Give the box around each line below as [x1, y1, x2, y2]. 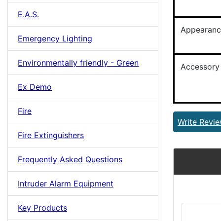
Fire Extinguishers [18, 130, 84, 140]
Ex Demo [18, 82, 52, 92]
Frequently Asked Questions [18, 154, 122, 164]
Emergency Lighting [18, 34, 92, 43]
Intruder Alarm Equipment [18, 179, 113, 188]
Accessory [181, 62, 220, 72]
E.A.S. [18, 9, 39, 19]
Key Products [18, 203, 67, 213]
